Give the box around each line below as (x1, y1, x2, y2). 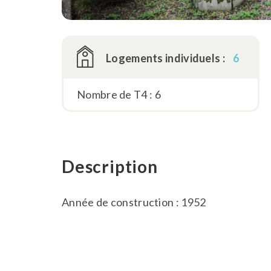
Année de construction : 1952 (62, 195, 206, 209)
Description (62, 156, 158, 177)
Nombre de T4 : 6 (77, 88, 161, 102)
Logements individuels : (106, 51, 227, 65)
